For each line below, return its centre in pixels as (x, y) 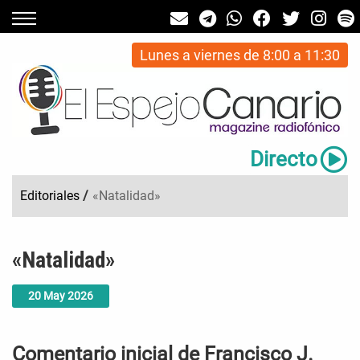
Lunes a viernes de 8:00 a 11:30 (239, 55)
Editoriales (50, 196)
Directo (283, 160)
